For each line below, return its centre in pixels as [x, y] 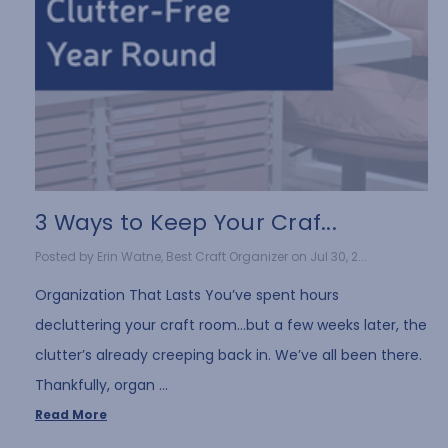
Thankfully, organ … [101, 384]
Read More [71, 414]
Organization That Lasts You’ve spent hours [187, 294]
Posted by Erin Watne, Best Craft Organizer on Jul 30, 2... [201, 256]
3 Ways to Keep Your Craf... [186, 222]
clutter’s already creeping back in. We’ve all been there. [228, 354]
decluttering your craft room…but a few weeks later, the [231, 324]
